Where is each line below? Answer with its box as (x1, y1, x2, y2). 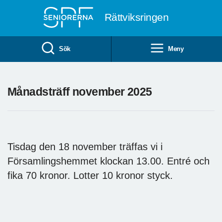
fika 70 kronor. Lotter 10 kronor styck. (7, 169, 173, 181)
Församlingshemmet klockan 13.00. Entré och (7, 155, 210, 166)
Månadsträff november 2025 (7, 85, 152, 98)
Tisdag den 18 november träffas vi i (7, 141, 163, 152)
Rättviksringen (104, 11, 169, 23)
